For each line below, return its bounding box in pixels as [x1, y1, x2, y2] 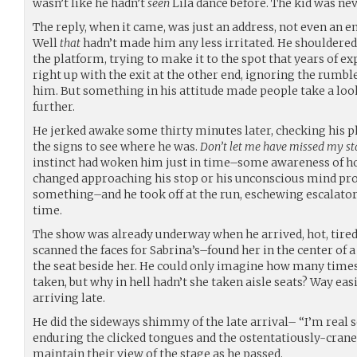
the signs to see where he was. [33, 139, 200, 154]
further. [33, 99, 75, 114]
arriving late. [33, 290, 105, 305]
